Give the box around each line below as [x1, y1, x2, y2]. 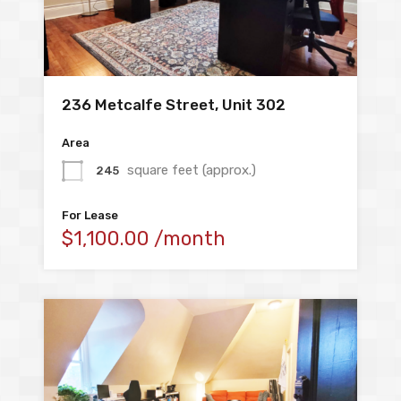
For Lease [62, 209, 118, 223]
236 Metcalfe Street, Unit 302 [62, 96, 286, 115]
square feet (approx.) [127, 162, 256, 178]
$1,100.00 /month [62, 226, 226, 252]
